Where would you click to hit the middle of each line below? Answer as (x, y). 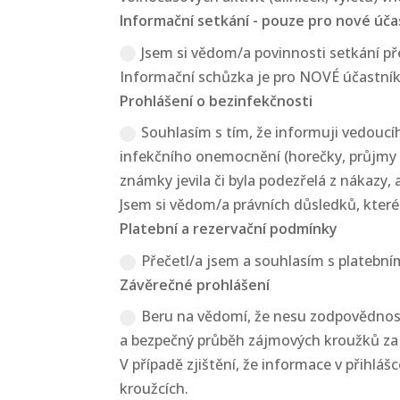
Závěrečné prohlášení (195, 285)
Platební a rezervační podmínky (229, 228)
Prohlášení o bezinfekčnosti (217, 100)
